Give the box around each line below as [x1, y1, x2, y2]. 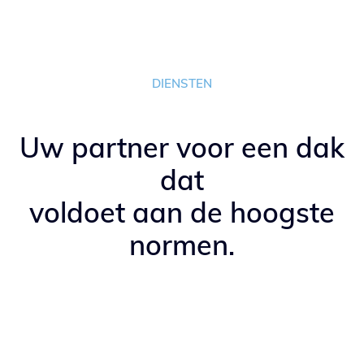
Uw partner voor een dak [19, 130, 344, 165]
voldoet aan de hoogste [29, 195, 335, 230]
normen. [129, 227, 235, 262]
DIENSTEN [152, 76, 212, 91]
